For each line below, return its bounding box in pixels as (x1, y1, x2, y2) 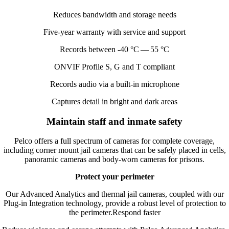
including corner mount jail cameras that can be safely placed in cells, (3, 146, 226, 155)
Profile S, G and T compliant (80, 62, 175, 71)
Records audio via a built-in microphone (50, 79, 179, 88)
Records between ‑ (60, 44, 120, 54)
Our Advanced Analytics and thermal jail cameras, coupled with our (5, 190, 224, 199)
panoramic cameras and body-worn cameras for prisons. (25, 155, 204, 164)
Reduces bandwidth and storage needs (53, 10, 176, 19)
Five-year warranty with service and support (43, 27, 186, 36)
